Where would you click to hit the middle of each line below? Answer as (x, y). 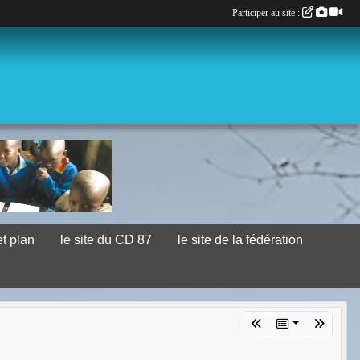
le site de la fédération (241, 240)
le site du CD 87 (106, 240)
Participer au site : (267, 13)
